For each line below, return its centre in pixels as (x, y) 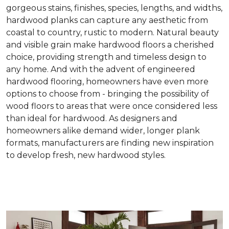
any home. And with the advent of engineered (101, 70)
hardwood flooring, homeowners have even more (107, 82)
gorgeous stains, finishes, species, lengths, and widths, (114, 8)
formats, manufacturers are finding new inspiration (110, 143)
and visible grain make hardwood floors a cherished (110, 45)
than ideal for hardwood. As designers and (92, 119)
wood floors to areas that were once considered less (112, 106)
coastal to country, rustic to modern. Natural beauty (112, 33)
